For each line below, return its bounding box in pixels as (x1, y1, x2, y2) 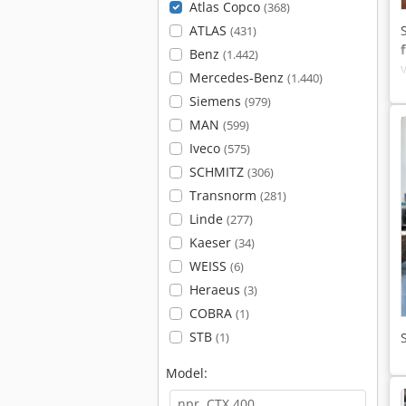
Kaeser (188, 234, 235, 251)
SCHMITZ (188, 163, 247, 180)
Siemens (188, 92, 245, 110)
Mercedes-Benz (188, 69, 287, 86)
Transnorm (188, 187, 260, 204)
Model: (166, 364, 208, 382)
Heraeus (188, 281, 244, 298)
